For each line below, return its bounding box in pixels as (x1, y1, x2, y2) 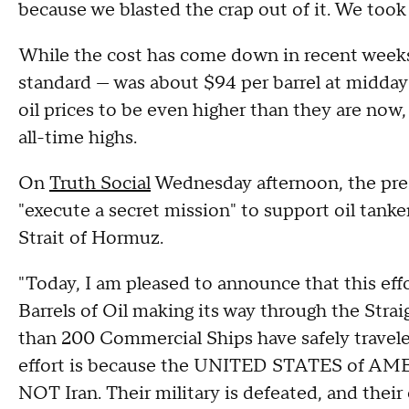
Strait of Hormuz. (18, 226, 168, 250)
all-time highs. (18, 126, 142, 150)
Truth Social (49, 172, 151, 195)
